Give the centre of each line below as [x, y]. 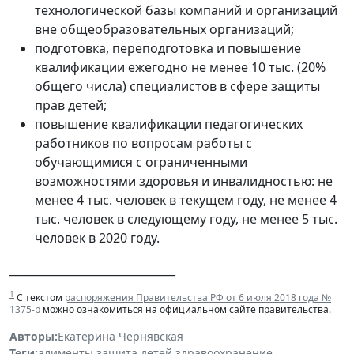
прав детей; [71, 105]
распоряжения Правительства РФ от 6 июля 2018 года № [198, 298]
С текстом [40, 298]
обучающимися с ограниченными [141, 162]
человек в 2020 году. [97, 238]
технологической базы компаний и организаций [186, 11]
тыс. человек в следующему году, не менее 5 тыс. [186, 219]
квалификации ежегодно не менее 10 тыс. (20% [180, 68]
